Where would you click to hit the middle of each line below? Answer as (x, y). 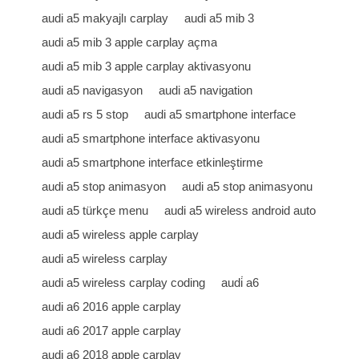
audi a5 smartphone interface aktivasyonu (151, 138)
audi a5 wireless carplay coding (124, 282)
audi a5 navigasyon (93, 90)
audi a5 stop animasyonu (248, 186)
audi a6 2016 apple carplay (112, 307)
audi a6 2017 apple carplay (112, 331)
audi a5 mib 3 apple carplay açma (130, 42)
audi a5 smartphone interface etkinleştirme (153, 162)
